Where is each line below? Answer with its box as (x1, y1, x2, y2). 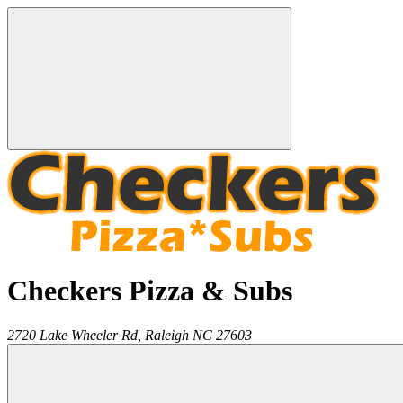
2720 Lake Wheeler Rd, (7, 327, 141, 343)
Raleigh (145, 327, 189, 343)
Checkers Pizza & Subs (7, 274, 292, 308)
